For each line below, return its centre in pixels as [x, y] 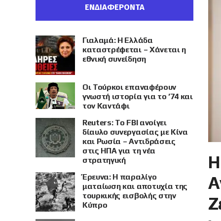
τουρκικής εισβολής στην [129, 196]
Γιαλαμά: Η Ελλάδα [118, 40]
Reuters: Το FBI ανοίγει [125, 123]
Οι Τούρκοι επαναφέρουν [129, 87]
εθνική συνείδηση [114, 59]
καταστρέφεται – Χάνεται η [134, 50]
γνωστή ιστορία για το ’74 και [138, 96]
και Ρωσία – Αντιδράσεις [129, 141]
